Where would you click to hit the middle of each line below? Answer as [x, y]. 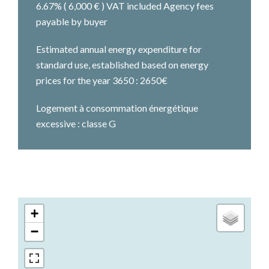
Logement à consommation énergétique [117, 108]
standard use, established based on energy [122, 65]
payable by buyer [72, 21]
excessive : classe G [76, 123]
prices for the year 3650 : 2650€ [102, 80]
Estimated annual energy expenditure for [119, 49]
